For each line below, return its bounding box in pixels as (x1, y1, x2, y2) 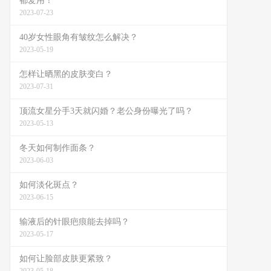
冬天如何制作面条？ (19, 143, 96, 152)
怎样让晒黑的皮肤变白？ (19, 70, 113, 79)
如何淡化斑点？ (19, 180, 79, 189)
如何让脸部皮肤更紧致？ (19, 254, 113, 263)
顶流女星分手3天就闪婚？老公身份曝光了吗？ (19, 106, 193, 116)
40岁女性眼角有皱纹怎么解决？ (19, 33, 138, 42)
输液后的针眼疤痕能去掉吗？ (19, 217, 129, 226)
